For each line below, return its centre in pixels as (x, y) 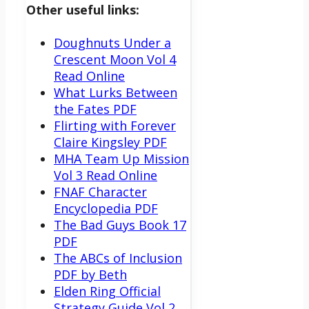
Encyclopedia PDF (106, 208)
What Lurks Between (116, 92)
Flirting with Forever (115, 125)
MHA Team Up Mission (121, 158)
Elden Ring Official (107, 291)
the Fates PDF (95, 109)
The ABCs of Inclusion (118, 258)
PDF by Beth (90, 274)
